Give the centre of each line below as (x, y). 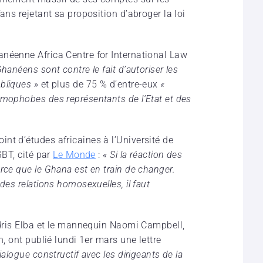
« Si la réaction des (143, 154)
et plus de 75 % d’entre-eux (100, 84)
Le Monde (74, 154)
